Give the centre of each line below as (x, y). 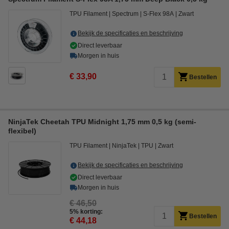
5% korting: (86, 212)
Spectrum (125, 14)
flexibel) (22, 131)
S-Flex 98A (158, 14)
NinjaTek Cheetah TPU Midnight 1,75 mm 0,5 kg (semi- (102, 122)
